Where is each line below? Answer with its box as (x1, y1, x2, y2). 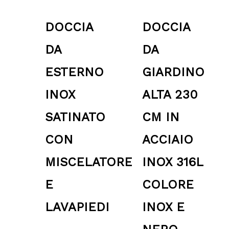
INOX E (142, 200, 185, 215)
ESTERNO (45, 65, 104, 80)
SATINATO (45, 110, 105, 125)
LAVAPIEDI (45, 200, 109, 215)
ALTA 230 (142, 87, 197, 102)
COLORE (142, 177, 194, 192)
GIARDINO (142, 65, 204, 80)
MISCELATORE (45, 155, 132, 170)
